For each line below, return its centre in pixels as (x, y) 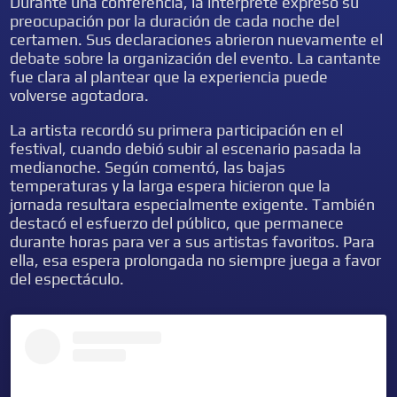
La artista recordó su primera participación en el (177, 130)
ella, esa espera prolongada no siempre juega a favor (196, 260)
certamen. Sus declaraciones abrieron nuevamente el (197, 39)
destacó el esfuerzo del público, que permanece (177, 223)
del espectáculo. (67, 279)
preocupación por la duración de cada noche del (175, 21)
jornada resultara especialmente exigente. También (193, 204)
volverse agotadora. (80, 95)
